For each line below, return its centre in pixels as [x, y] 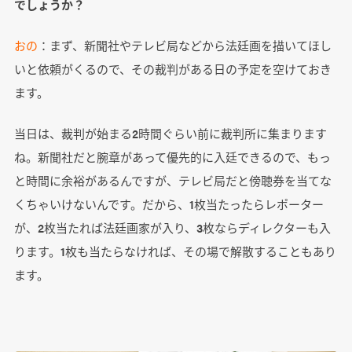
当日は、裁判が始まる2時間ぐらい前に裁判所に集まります [170, 134]
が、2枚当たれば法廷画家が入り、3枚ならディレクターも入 [172, 228]
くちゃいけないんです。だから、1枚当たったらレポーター [169, 204]
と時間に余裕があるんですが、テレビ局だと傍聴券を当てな [172, 181]
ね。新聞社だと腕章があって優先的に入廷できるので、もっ [172, 157]
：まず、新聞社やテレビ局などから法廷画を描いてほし [184, 46]
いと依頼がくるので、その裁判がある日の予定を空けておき [172, 69]
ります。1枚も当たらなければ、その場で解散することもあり [175, 251]
